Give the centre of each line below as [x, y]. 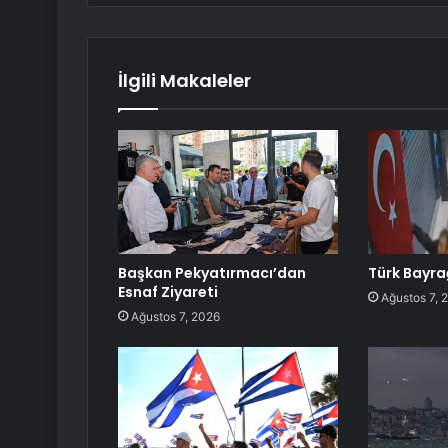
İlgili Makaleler [184, 81]
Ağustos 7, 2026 [175, 317]
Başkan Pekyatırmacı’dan [212, 273]
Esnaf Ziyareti [168, 292]
